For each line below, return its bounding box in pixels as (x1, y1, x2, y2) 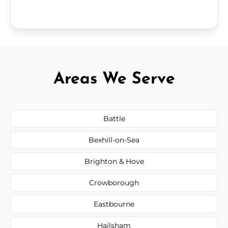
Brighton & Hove (84, 156, 144, 166)
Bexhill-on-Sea (89, 135, 139, 145)
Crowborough (89, 178, 139, 187)
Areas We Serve (53, 71, 175, 88)
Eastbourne (94, 199, 134, 209)
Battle (103, 113, 125, 123)
